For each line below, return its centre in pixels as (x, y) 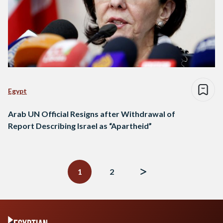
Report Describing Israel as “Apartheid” (80, 126)
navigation (27, 161)
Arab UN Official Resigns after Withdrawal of (92, 114)
